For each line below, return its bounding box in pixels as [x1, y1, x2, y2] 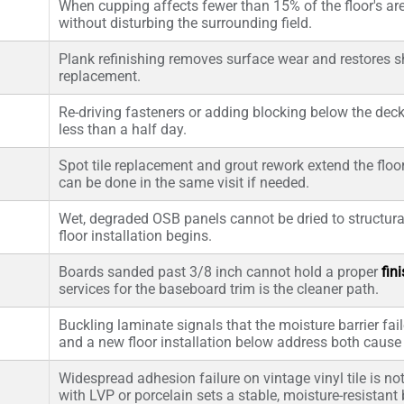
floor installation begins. [59, 227, 212, 244]
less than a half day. [59, 121, 187, 138]
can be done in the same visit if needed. [59, 174, 309, 191]
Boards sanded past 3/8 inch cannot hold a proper [59, 263, 381, 280]
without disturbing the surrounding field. [59, 14, 312, 32]
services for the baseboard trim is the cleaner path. [59, 280, 379, 298]
